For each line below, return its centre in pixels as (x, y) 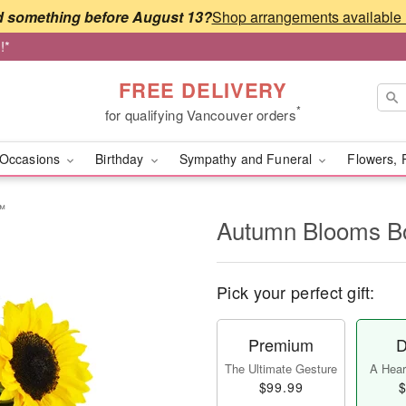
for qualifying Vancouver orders (200, 114)
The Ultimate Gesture (281, 368)
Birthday (121, 159)
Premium (281, 344)
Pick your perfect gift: (295, 292)
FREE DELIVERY (203, 89)
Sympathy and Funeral (247, 159)
